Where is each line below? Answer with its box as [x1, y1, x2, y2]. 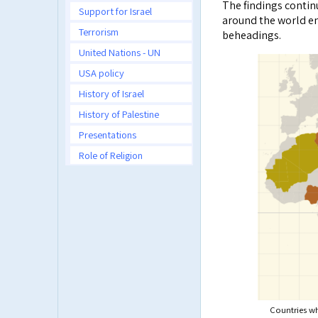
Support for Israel [79, 4, 152, 18]
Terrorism [79, 25, 119, 38]
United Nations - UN [79, 45, 160, 59]
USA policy [79, 66, 124, 79]
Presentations [79, 128, 136, 141]
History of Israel [79, 87, 144, 100]
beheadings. [222, 28, 281, 43]
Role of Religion [79, 148, 143, 162]
